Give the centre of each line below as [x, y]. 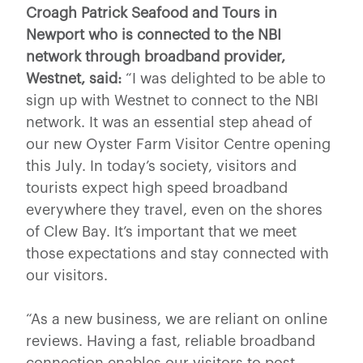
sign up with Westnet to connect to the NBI [172, 100]
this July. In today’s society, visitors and [161, 166]
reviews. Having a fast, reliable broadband [171, 341]
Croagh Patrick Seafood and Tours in [152, 13]
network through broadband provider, [156, 56]
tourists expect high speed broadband [157, 188]
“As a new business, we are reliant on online [177, 319]
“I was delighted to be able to [224, 78]
